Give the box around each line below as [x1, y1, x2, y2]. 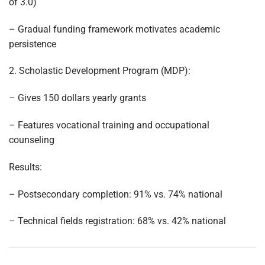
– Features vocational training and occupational [9, 119, 209, 131]
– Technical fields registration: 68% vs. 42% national [9, 215, 226, 227]
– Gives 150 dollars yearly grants [9, 92, 146, 104]
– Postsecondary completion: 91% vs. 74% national [9, 188, 222, 200]
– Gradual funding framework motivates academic [9, 23, 220, 35]
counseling [9, 134, 54, 146]
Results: [9, 161, 42, 173]
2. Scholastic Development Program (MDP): [9, 65, 190, 77]
